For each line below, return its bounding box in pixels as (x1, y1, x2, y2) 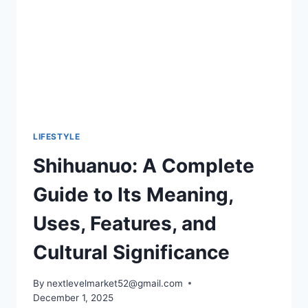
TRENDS (91, 41, 133, 53)
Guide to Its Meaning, (33, 182, 233, 206)
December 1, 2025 (33, 291, 113, 303)
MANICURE (91, 27, 146, 38)
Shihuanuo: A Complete (33, 153, 254, 177)
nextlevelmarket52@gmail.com (47, 277, 184, 289)
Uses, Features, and (33, 211, 217, 235)
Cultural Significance (33, 240, 230, 264)
